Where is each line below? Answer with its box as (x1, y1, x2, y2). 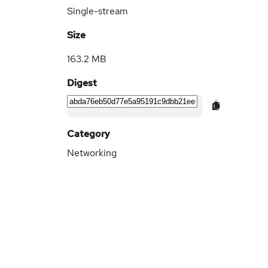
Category (67, 127, 110, 140)
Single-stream (67, 5, 128, 17)
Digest (67, 77, 97, 89)
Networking (67, 147, 117, 159)
